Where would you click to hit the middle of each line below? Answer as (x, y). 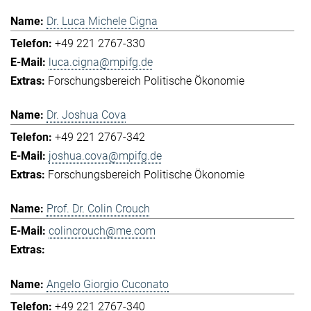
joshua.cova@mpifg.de (105, 156)
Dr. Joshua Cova (86, 115)
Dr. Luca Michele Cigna (102, 21)
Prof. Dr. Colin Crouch (98, 209)
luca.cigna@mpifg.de (101, 62)
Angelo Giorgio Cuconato (108, 284)
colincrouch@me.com (102, 231)
